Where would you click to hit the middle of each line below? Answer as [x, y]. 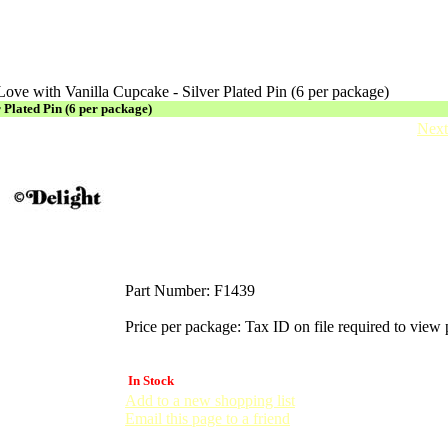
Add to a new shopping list [210, 400]
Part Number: [167, 290]
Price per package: [183, 326]
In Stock [151, 380]
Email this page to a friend [207, 418]
